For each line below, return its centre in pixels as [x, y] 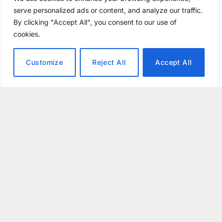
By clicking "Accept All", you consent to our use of [95, 22]
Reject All [109, 62]
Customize [45, 62]
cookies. [27, 34]
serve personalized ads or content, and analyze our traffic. [108, 10]
